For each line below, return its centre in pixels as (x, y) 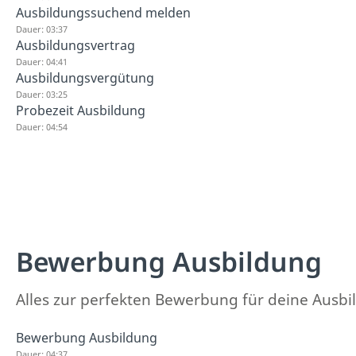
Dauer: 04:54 (42, 127)
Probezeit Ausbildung (81, 110)
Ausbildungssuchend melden (103, 13)
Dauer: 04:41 (42, 62)
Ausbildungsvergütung (85, 78)
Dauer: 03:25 (42, 94)
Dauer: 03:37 (42, 29)
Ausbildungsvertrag (75, 45)
